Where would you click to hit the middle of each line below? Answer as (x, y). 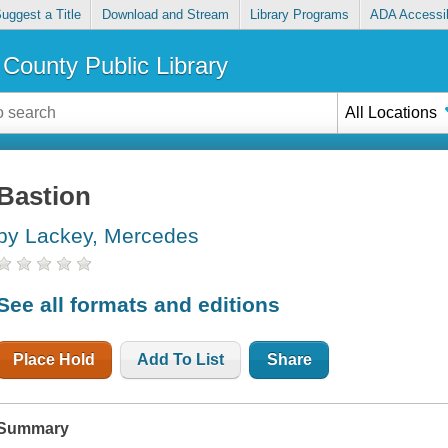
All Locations (391, 112)
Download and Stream (165, 15)
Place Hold (54, 359)
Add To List (181, 359)
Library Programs (300, 15)
